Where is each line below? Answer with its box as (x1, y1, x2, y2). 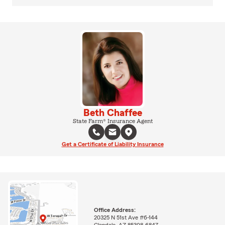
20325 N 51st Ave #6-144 (93, 214, 158, 220)
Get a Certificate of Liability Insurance (61, 141, 164, 147)
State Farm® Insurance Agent (72, 118, 153, 124)
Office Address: (93, 206, 136, 213)
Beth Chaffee (83, 107, 142, 118)
